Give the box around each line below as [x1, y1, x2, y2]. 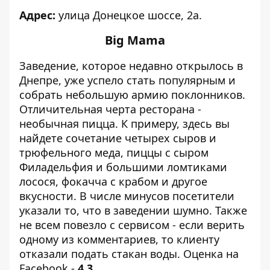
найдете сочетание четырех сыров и [19, 131, 216, 145]
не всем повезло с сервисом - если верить [19, 218, 245, 232]
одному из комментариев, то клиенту [19, 232, 219, 246]
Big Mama [105, 32, 165, 48]
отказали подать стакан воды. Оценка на [19, 246, 239, 261]
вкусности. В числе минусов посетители [19, 189, 234, 203]
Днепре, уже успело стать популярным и [19, 73, 236, 87]
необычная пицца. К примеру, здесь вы [19, 116, 230, 131]
